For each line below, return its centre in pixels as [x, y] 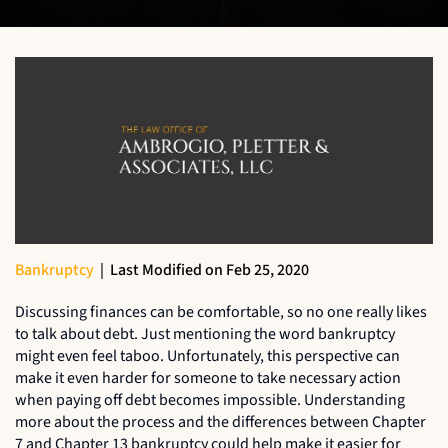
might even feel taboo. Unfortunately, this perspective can [207, 355]
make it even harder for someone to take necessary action [208, 377]
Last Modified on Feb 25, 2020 [209, 269]
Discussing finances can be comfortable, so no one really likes [221, 311]
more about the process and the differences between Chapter [220, 421]
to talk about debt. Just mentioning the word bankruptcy [205, 333]
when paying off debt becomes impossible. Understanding [210, 399]
